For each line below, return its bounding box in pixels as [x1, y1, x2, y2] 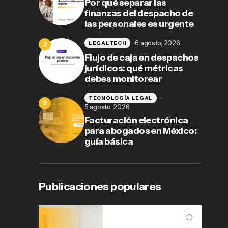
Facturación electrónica [84, 115, 188, 126]
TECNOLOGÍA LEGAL [89, 94, 153, 101]
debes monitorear [84, 73, 162, 85]
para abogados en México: [84, 125, 197, 137]
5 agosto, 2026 [84, 103, 130, 111]
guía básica [84, 136, 133, 148]
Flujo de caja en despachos [84, 52, 198, 64]
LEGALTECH [89, 39, 127, 46]
